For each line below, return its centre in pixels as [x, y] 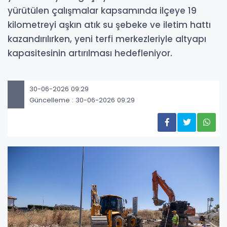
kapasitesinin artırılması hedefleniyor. [90, 53]
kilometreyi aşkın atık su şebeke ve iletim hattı [109, 25]
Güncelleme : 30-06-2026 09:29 [82, 100]
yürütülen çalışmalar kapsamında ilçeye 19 [102, 11]
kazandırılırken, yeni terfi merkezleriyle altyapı [107, 39]
